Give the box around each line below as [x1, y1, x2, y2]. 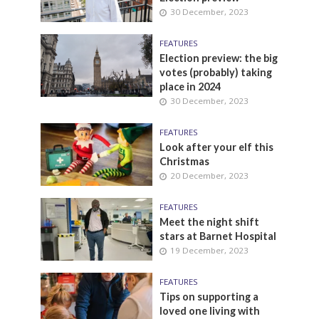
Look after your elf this [159, 141, 273, 153]
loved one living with [159, 305, 260, 317]
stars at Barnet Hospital [159, 230, 278, 242]
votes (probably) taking [159, 66, 272, 78]
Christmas [159, 155, 209, 167]
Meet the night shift [159, 216, 259, 228]
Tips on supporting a [159, 291, 258, 303]
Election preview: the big [159, 52, 278, 64]
